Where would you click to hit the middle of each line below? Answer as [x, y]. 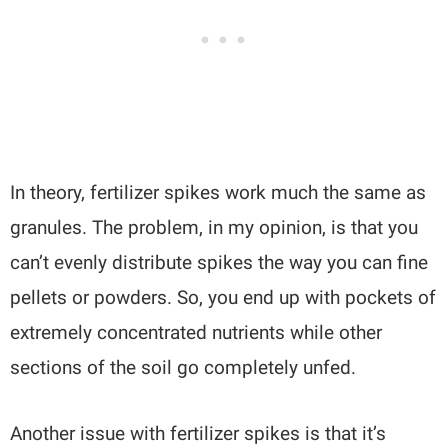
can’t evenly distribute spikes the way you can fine [219, 262]
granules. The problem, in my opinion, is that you [214, 227]
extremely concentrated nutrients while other [196, 332]
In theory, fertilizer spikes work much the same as [218, 192]
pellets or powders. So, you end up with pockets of [223, 297]
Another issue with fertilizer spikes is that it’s [198, 433]
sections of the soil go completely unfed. [183, 367]
